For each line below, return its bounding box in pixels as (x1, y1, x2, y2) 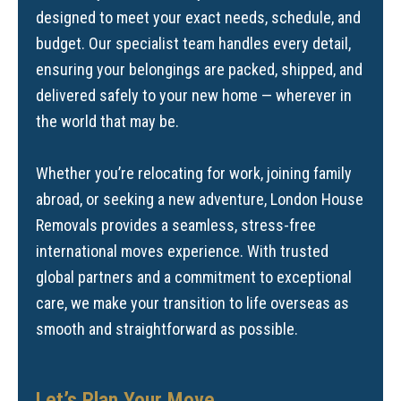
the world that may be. (36, 112, 179, 132)
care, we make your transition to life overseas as (36, 293, 349, 312)
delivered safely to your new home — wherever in (36, 86, 352, 106)
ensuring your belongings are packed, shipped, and (36, 60, 363, 80)
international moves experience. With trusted (36, 241, 328, 260)
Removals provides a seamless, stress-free (36, 215, 316, 235)
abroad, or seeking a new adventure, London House (36, 189, 363, 209)
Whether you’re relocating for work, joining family (36, 163, 352, 183)
